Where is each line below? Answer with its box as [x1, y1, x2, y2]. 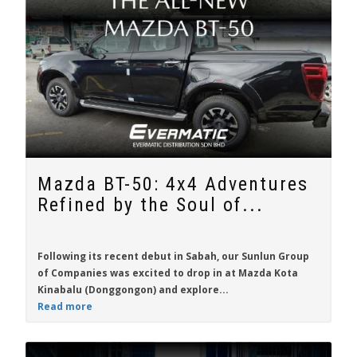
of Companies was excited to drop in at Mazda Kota [37, 266, 298, 280]
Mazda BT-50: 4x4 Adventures [37, 173, 308, 195]
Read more [37, 300, 92, 313]
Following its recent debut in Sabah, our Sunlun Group [37, 249, 309, 263]
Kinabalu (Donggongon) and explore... [37, 283, 229, 296]
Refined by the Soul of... [37, 194, 264, 216]
